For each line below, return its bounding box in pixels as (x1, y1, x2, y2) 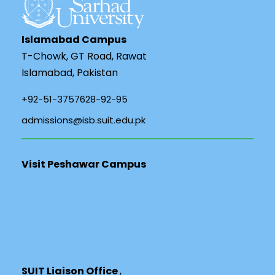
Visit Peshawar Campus (21, 157, 146, 171)
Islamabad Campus (21, 32, 126, 47)
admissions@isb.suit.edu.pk (21, 113, 145, 126)
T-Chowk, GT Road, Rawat (21, 48, 147, 63)
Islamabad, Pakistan (21, 65, 118, 80)
